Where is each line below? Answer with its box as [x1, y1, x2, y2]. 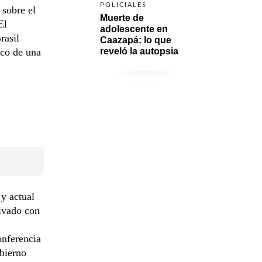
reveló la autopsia [100, 46, 178, 56]
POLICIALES [100, 1, 147, 8]
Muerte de [100, 12, 144, 23]
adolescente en [100, 23, 168, 34]
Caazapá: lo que [100, 35, 171, 45]
